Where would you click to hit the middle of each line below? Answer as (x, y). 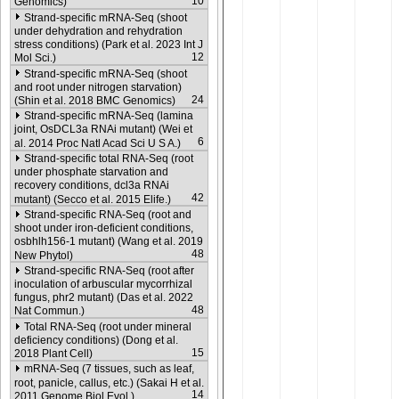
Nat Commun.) (49, 311)
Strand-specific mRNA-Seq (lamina (109, 116)
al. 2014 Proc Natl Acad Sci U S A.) (98, 143)
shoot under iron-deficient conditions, (104, 228)
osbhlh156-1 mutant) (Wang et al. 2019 (109, 242)
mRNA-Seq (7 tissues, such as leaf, (109, 369)
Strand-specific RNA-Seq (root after (109, 270)
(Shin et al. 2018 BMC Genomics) (95, 100)
